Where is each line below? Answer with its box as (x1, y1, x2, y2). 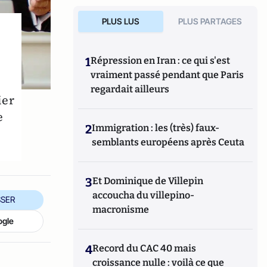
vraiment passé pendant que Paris (91, 69, 244, 80)
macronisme (92, 204, 150, 215)
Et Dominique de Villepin (92, 175, 204, 187)
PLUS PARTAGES (178, 16, 243, 26)
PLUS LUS (101, 16, 139, 26)
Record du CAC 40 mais (92, 243, 197, 254)
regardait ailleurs (91, 83, 170, 95)
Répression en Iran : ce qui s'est (91, 55, 231, 66)
